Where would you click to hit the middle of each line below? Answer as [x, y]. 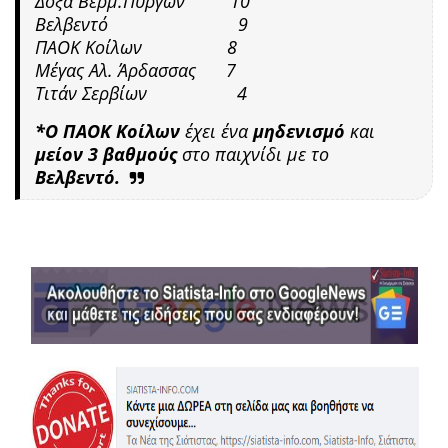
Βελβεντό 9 [141, 23]
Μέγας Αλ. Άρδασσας [115, 69]
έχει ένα [216, 130]
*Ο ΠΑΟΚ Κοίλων [110, 130]
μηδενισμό [299, 130]
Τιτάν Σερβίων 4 [141, 92]
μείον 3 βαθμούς [106, 153]
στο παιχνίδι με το [253, 153]
